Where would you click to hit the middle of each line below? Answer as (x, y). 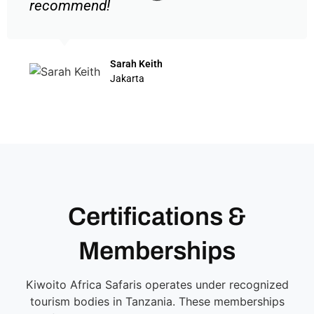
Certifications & (157, 216)
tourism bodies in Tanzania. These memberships (157, 301)
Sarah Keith (136, 63)
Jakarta (127, 78)
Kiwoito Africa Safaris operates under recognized (157, 284)
